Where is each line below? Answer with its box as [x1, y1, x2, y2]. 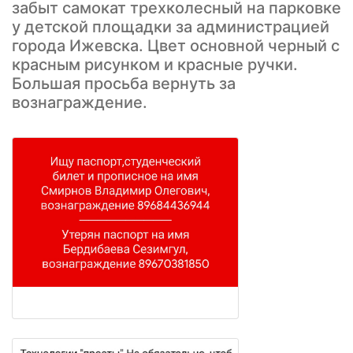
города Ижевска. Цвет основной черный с [12, 36, 340, 56]
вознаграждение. [12, 93, 147, 113]
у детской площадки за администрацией [12, 17, 329, 37]
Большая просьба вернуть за [12, 74, 236, 94]
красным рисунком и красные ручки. [12, 55, 298, 75]
